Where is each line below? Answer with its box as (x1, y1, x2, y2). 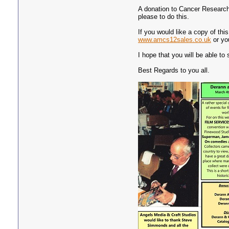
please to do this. (138, 13, 189, 20)
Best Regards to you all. (138, 66, 210, 74)
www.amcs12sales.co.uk (138, 36, 211, 43)
